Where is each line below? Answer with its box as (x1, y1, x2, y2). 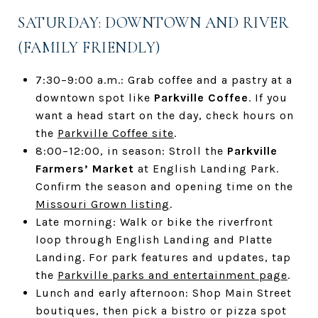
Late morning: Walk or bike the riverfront (35, 214, 273, 229)
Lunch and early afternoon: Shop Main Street (35, 285, 292, 300)
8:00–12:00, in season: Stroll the (35, 143, 227, 158)
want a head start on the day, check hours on (35, 108, 294, 122)
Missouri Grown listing (35, 197, 170, 211)
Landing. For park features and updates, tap (35, 250, 291, 264)
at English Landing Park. (133, 161, 279, 175)
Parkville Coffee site (57, 126, 174, 140)
